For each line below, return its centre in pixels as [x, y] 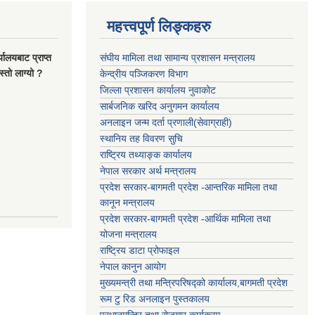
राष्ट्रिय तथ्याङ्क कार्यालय [146, 155]
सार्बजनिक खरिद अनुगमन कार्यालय [160, 106]
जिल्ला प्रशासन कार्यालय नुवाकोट [158, 90]
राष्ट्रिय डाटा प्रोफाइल [140, 250]
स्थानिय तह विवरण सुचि [141, 139]
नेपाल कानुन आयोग [133, 266]
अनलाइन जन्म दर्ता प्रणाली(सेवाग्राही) [166, 122]
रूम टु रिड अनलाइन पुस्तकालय [155, 299]
